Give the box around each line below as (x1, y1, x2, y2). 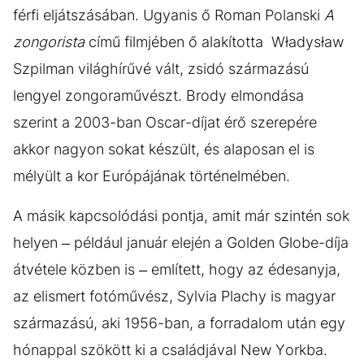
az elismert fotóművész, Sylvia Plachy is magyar (13, 288, 336, 305)
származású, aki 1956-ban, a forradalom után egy (13, 314, 345, 332)
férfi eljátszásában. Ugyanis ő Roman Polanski (13, 6, 320, 24)
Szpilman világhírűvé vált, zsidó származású (13, 60, 309, 78)
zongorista (13, 33, 84, 51)
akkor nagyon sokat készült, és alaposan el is (13, 141, 314, 158)
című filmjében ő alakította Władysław (84, 33, 344, 51)
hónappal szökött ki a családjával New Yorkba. (13, 341, 327, 359)
